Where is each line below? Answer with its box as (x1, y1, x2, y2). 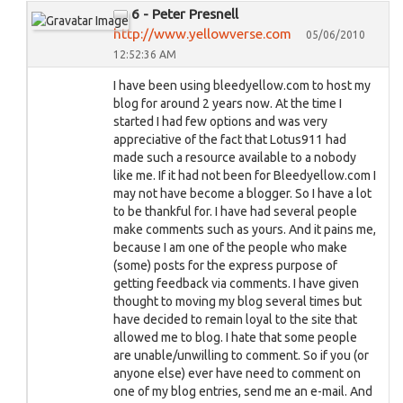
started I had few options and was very (113, 114, 327, 129)
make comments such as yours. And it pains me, (113, 222, 376, 237)
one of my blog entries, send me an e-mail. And (113, 384, 372, 399)
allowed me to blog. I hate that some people (113, 330, 357, 345)
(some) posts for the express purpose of (113, 258, 337, 273)
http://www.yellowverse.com (113, 26, 291, 41)
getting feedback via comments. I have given (113, 276, 359, 291)
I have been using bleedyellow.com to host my (113, 78, 371, 93)
